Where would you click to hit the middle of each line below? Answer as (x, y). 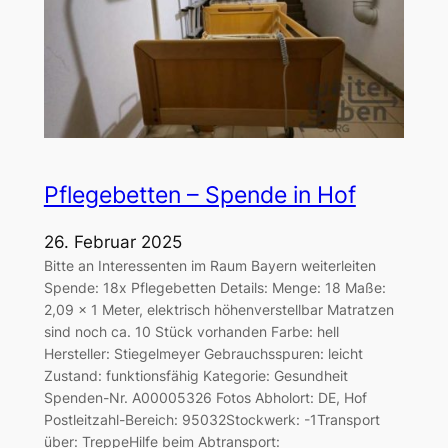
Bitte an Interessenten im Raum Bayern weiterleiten (209, 265)
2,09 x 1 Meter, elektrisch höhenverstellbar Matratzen (218, 309)
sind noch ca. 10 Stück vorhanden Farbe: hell (191, 331)
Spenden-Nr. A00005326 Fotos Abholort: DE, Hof (205, 397)
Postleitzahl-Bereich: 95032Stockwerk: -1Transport (211, 419)
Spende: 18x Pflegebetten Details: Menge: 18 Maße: (214, 287)
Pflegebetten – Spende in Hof (199, 195)
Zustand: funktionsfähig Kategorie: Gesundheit (195, 375)
